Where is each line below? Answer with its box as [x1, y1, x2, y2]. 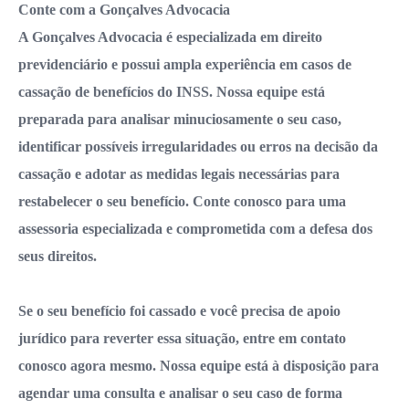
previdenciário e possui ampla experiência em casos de [18, 56, 351, 72]
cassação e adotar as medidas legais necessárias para [18, 165, 340, 182]
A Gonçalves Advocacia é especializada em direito [18, 28, 322, 45]
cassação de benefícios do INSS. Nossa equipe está [18, 83, 325, 100]
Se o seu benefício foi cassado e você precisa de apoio [18, 302, 341, 319]
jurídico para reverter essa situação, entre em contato [18, 330, 346, 346]
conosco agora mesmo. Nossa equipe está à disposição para [18, 357, 379, 373]
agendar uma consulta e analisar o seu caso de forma [18, 384, 342, 401]
